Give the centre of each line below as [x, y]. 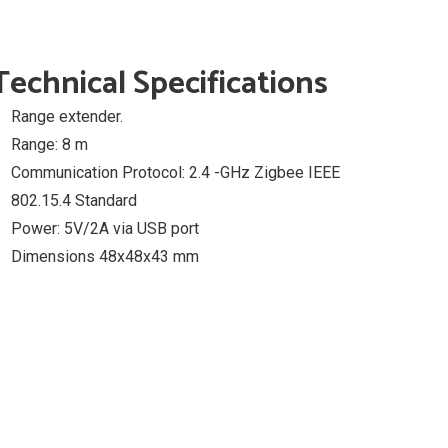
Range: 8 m [49, 144]
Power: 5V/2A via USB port [105, 228]
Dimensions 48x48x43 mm [105, 256]
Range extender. [67, 116]
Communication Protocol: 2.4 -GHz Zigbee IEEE [175, 172]
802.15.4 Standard [74, 200]
